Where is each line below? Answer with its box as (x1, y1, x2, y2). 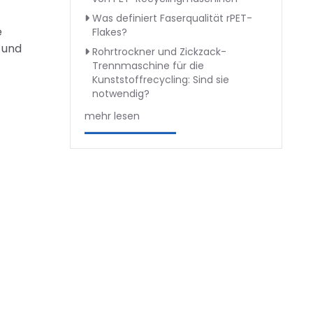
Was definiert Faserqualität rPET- (92, 11, 252, 25)
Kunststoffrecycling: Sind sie (92, 73, 229, 87)
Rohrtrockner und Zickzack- (92, 45, 226, 59)
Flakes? (92, 25, 127, 39)
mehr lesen (85, 109, 140, 123)
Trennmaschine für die (92, 59, 204, 73)
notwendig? (92, 87, 150, 101)
